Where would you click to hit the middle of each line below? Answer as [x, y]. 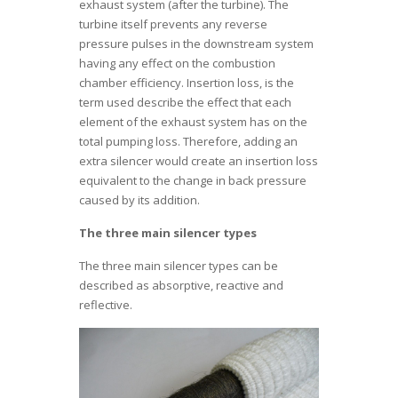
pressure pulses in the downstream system [196, 44]
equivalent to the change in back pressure [193, 181]
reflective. [106, 305]
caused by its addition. [139, 200]
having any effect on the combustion [177, 64]
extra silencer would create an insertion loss [199, 161]
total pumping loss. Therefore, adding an [188, 142]
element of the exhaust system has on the [193, 122]
